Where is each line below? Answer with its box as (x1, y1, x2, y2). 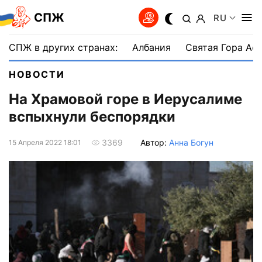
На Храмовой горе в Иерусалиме (9, 91, 242, 108)
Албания (132, 42, 171, 53)
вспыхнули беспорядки (9, 108, 175, 126)
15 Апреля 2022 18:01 (9, 137, 81, 147)
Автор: (140, 137, 169, 147)
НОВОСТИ (9, 68, 65, 80)
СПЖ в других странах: (9, 42, 118, 53)
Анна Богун (169, 137, 213, 147)
